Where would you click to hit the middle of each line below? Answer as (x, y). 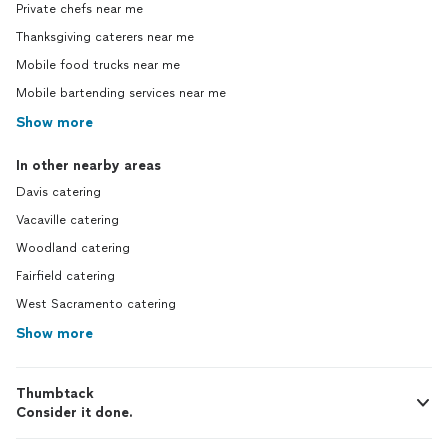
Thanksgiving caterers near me (105, 36)
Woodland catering (73, 247)
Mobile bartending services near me (121, 92)
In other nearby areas (88, 165)
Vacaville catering (67, 219)
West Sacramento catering (96, 303)
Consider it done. (74, 412)
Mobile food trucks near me (98, 64)
